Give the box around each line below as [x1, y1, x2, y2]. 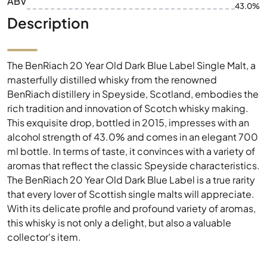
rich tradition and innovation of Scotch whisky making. [7, 102, 249, 114]
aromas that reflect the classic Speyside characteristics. [7, 159, 260, 172]
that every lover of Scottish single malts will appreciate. [7, 188, 254, 200]
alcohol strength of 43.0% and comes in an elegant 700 [7, 131, 258, 143]
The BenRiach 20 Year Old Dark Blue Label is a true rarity [7, 173, 255, 186]
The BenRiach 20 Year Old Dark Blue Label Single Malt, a [7, 59, 256, 72]
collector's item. [7, 231, 81, 243]
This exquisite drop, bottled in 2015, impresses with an [7, 116, 249, 129]
